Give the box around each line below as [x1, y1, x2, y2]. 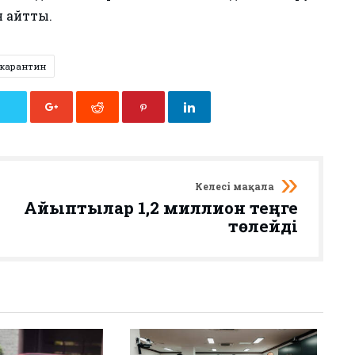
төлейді [228, 215, 298, 237]
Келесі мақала [195, 180, 274, 193]
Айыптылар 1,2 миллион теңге [24, 197, 298, 219]
